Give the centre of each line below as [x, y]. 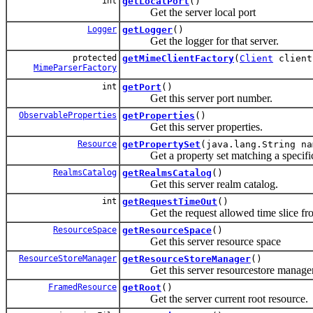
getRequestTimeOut [170, 201]
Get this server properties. [192, 126]
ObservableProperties [68, 115]
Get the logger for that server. [201, 41]
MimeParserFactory [75, 67]
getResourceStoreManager [187, 259]
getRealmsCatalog [167, 173]
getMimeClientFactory [178, 58]
